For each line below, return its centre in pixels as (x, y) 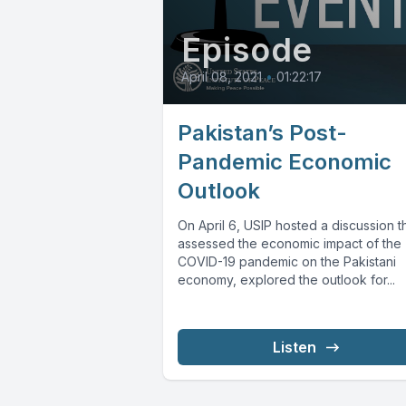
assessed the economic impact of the (290, 244)
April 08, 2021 (222, 77)
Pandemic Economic (285, 162)
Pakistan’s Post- (262, 133)
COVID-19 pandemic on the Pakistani (287, 262)
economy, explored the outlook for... (286, 280)
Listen (294, 348)
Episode (247, 50)
